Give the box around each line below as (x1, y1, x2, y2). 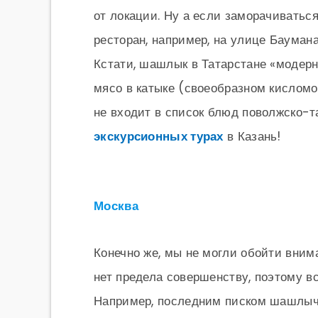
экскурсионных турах (94, 128, 224, 145)
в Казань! (223, 128, 281, 145)
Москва (94, 197, 138, 214)
